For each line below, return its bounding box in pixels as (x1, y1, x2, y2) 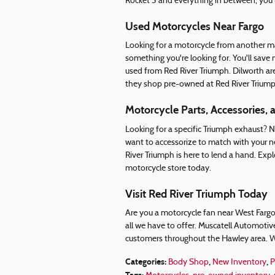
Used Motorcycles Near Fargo (125, 19, 264, 33)
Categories (125, 257, 165, 267)
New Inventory (212, 258, 266, 267)
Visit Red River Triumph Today (125, 187, 268, 201)
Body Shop (168, 258, 209, 267)
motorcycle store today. (125, 163, 211, 173)
